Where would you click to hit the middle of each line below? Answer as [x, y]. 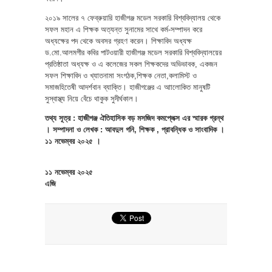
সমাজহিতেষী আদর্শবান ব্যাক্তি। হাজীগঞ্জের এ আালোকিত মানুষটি [127, 87]
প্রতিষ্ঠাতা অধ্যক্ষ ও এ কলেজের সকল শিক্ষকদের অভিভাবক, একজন [131, 64]
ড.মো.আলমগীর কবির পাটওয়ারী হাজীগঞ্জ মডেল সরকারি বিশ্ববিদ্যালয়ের [133, 52]
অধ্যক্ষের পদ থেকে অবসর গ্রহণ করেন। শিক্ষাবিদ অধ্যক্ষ [118, 41]
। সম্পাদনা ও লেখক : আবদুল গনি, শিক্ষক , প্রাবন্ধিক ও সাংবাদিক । [135, 129]
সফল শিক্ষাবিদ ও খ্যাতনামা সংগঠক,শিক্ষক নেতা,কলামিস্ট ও [121, 75]
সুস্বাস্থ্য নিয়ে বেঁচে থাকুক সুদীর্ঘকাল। [92, 98]
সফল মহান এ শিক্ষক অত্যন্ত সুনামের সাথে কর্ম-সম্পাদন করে [124, 29]
